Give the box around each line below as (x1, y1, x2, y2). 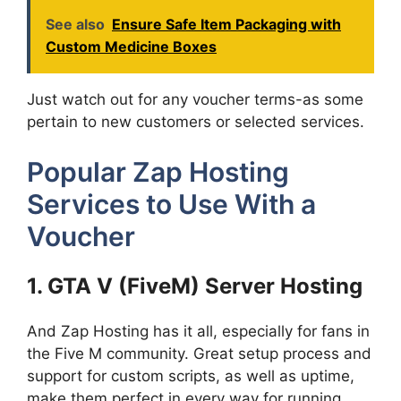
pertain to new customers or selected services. (27, 112, 364, 131)
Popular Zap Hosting (27, 156, 289, 188)
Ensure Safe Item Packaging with (112, 14, 341, 33)
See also (46, 14, 105, 33)
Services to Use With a (27, 188, 316, 220)
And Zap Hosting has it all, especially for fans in (27, 322, 370, 340)
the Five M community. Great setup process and (27, 345, 371, 363)
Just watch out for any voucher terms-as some (27, 90, 363, 108)
